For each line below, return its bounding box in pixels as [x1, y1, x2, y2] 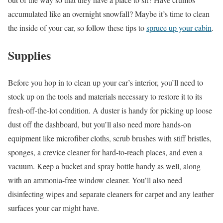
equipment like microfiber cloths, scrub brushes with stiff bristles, [8, 132, 212, 143]
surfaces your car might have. [8, 202, 99, 213]
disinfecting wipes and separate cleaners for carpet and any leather [8, 188, 214, 199]
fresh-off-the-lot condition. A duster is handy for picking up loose [8, 105, 212, 115]
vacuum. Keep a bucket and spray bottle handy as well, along [8, 160, 201, 171]
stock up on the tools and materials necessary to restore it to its [8, 91, 202, 102]
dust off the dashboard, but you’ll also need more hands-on [8, 118, 191, 129]
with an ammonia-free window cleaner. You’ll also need [8, 174, 182, 185]
